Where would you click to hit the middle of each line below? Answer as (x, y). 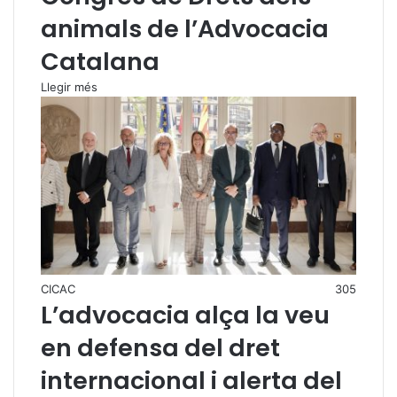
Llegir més (69, 86)
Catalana (100, 61)
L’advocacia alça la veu (185, 315)
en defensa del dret (160, 347)
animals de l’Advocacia (185, 28)
